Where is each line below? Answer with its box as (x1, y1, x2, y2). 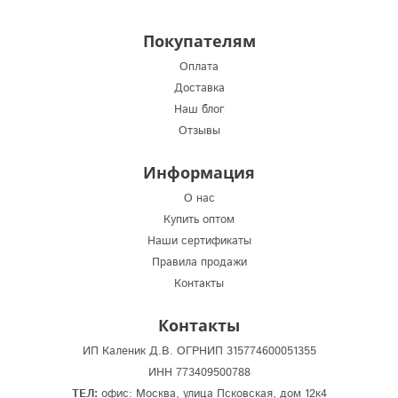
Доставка (173, 79, 225, 97)
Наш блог (173, 100, 225, 118)
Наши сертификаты (147, 232, 251, 250)
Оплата (179, 58, 219, 76)
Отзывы (178, 122, 220, 139)
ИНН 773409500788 (147, 363, 251, 381)
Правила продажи (151, 253, 247, 271)
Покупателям (142, 29, 256, 52)
